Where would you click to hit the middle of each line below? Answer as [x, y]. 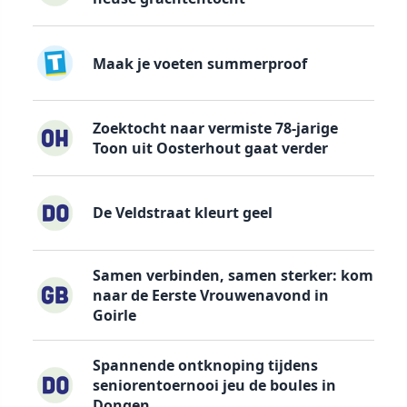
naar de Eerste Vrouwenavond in [210, 296]
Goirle [114, 316]
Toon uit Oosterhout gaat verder [210, 148]
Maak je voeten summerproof [199, 63]
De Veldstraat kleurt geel [182, 213]
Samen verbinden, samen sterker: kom [233, 276]
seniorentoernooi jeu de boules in [214, 386]
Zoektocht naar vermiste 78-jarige [215, 128]
